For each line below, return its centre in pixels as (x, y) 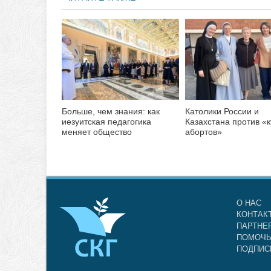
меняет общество (97, 132)
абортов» (204, 132)
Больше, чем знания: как (111, 112)
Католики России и (222, 112)
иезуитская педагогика (106, 122)
